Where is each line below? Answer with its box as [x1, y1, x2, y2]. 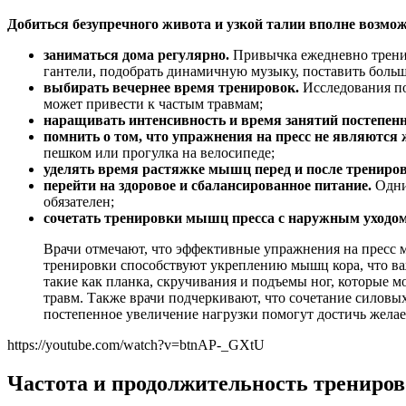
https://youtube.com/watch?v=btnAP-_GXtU [7, 336, 265, 353]
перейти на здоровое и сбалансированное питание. [43, 177, 372, 193]
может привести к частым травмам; [43, 95, 263, 111]
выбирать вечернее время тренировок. [43, 79, 299, 95]
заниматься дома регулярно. [43, 46, 229, 63]
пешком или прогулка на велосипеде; [43, 144, 275, 160]
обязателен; [43, 193, 114, 209]
